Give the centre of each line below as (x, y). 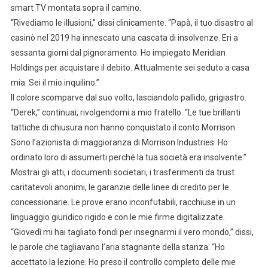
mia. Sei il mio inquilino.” (55, 83)
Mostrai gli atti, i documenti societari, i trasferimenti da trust (122, 173)
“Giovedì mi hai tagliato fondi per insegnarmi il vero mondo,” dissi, (132, 232)
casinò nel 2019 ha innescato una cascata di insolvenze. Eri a (124, 38)
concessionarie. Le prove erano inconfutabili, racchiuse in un (123, 202)
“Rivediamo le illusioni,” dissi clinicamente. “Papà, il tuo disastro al (132, 23)
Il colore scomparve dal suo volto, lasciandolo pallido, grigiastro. (128, 98)
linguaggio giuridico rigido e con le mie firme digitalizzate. (118, 217)
